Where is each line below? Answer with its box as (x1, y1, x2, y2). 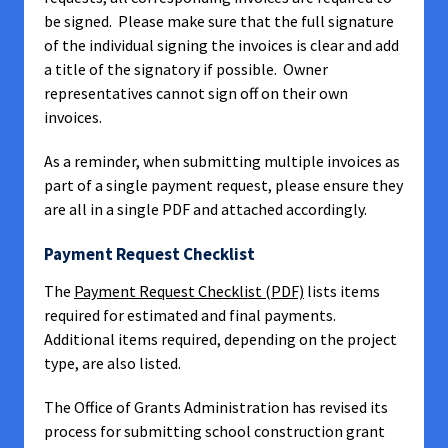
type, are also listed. (44, 353, 181, 373)
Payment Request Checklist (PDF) (74, 281, 304, 301)
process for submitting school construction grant (44, 421, 385, 441)
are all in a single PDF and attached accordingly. (44, 199, 367, 219)
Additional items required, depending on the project (44, 329, 397, 349)
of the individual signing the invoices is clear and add (44, 35, 399, 55)
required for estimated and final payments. (44, 305, 339, 325)
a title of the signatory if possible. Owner (44, 59, 328, 79)
